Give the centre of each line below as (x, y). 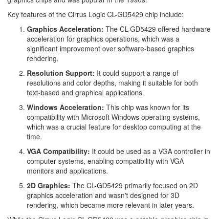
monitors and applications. (67, 171)
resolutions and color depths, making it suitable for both (112, 83)
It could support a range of (137, 73)
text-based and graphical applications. (86, 92)
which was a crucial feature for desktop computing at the (114, 127)
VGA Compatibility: (58, 151)
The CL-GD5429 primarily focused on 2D (134, 185)
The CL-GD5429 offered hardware (157, 29)
